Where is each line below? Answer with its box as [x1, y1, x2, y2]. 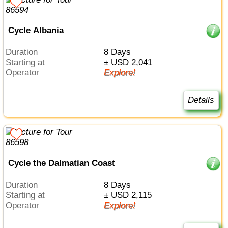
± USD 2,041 [108, 57, 152, 67]
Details [187, 95, 214, 105]
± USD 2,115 [108, 190, 152, 200]
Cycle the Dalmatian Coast [8, 158, 115, 168]
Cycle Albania [8, 25, 64, 36]
